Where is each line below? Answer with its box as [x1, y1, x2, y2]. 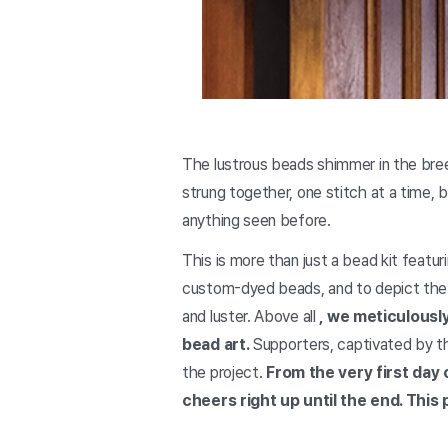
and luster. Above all [182, 307, 320, 327]
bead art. [182, 335, 250, 355]
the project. [182, 363, 267, 383]
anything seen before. [182, 211, 331, 231]
